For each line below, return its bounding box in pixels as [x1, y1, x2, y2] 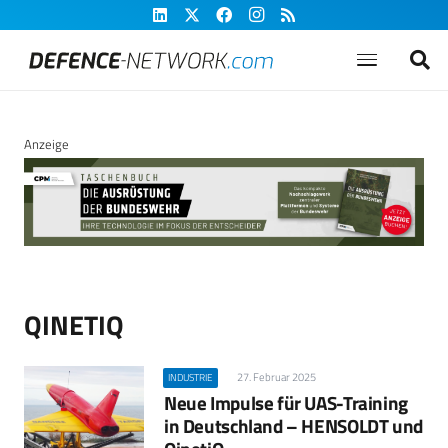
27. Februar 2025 [236, 369, 316, 386]
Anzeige [24, 134, 69, 154]
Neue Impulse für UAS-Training [164, 388, 408, 418]
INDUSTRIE [168, 370, 214, 386]
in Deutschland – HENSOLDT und [164, 411, 423, 441]
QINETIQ [24, 304, 124, 346]
